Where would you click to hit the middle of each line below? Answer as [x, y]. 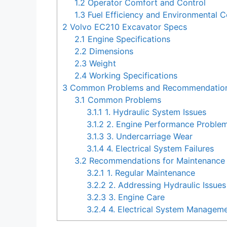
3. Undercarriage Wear [148, 137]
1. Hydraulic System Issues [155, 112]
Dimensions [110, 51]
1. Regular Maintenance [150, 173]
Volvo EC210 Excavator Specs [127, 27]
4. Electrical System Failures [159, 149]
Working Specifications [132, 76]
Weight [102, 64]
